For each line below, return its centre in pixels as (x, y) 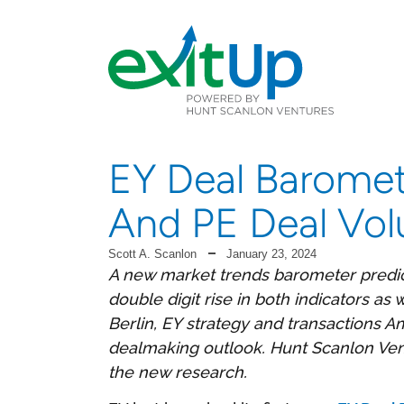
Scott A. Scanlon (152, 253)
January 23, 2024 (271, 253)
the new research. (178, 372)
